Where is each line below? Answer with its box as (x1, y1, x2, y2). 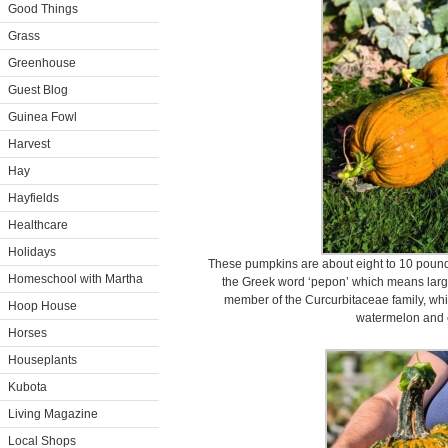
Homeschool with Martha (8, 272, 143, 286)
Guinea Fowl (8, 110, 77, 124)
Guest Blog (8, 83, 68, 97)
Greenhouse (8, 56, 76, 70)
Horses (8, 326, 47, 340)
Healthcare (8, 218, 68, 232)
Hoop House (8, 299, 77, 313)
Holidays (8, 245, 56, 259)
